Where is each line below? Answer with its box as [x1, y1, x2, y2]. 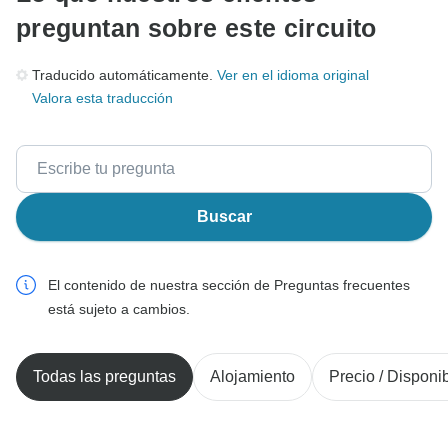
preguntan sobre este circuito [16, 14, 377, 43]
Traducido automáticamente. [32, 67, 217, 84]
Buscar [196, 208, 252, 226]
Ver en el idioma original [217, 67, 369, 84]
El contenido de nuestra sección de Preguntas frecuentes [48, 277, 410, 294]
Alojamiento [210, 368, 295, 386]
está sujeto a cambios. [48, 301, 190, 318]
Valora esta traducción [32, 90, 173, 107]
